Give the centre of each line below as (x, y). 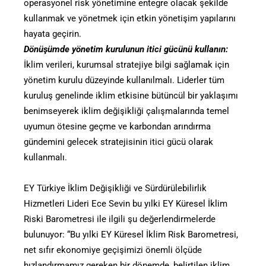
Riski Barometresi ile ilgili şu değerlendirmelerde (120, 219)
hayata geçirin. (53, 34)
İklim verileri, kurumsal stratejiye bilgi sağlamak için (126, 64)
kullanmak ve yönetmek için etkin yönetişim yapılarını (130, 18)
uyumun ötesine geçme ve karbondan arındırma (117, 126)
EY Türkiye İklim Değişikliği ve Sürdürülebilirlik (115, 188)
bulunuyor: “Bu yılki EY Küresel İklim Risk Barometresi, (131, 234)
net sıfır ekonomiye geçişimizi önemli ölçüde (113, 250)
